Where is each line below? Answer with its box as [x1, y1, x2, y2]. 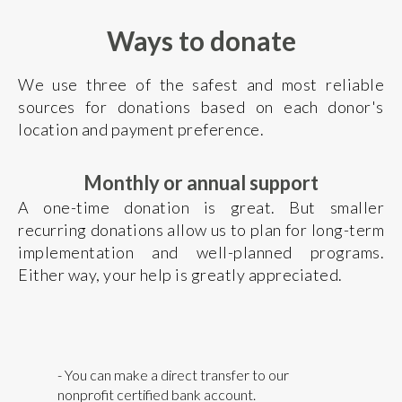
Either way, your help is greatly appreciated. [18, 264, 343, 284]
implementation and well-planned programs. [18, 241, 384, 262]
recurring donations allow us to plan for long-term [18, 219, 384, 240]
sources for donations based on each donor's [18, 96, 384, 117]
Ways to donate [106, 23, 296, 57]
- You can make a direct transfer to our [57, 365, 289, 383]
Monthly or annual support [83, 170, 319, 195]
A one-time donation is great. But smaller [18, 197, 384, 217]
